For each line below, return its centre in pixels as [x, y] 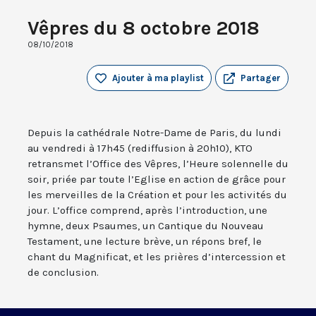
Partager [261, 78]
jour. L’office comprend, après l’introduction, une [147, 211]
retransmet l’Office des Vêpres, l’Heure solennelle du [158, 164]
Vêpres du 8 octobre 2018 [144, 28]
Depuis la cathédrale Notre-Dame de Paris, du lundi [154, 133]
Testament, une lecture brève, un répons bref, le [145, 242]
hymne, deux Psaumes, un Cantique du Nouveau [146, 226]
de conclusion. [63, 273]
